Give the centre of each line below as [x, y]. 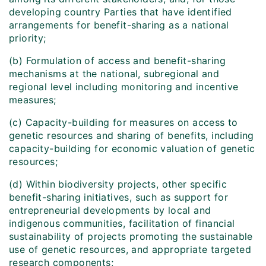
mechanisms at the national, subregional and [114, 74]
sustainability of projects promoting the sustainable [131, 237]
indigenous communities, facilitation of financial [122, 224]
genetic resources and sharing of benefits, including [132, 136]
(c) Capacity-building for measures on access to [123, 123]
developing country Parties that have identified [121, 12]
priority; [28, 38]
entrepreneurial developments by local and [110, 210]
